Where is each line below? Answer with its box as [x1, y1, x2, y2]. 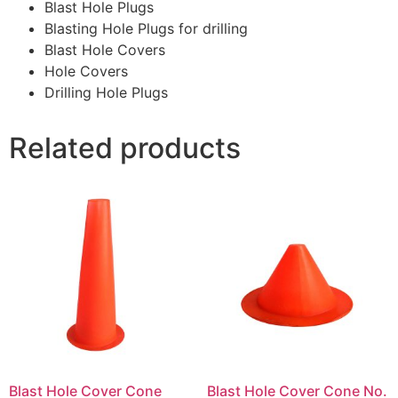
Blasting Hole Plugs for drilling [44, 19, 248, 37]
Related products [9, 130, 241, 165]
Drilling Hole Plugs [44, 83, 168, 101]
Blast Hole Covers [44, 40, 165, 59]
